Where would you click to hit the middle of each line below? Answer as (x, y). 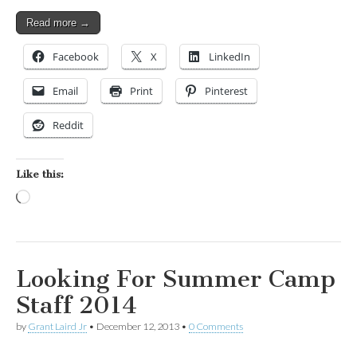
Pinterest (226, 91)
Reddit (68, 126)
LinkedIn (229, 57)
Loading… (56, 199)
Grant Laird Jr (57, 327)
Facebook (76, 57)
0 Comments (216, 327)
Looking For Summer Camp (176, 279)
